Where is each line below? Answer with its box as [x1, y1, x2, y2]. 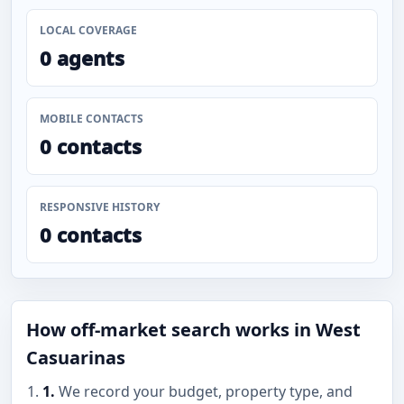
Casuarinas [26, 345, 125, 370]
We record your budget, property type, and [55, 381, 353, 401]
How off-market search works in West [26, 317, 361, 342]
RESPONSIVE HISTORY [40, 199, 160, 215]
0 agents [40, 44, 124, 71]
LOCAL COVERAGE [40, 23, 137, 38]
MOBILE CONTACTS [40, 111, 143, 126]
